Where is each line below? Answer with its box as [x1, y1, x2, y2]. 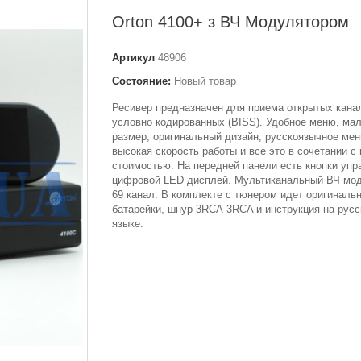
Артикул [112, 52, 155, 64]
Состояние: [112, 75, 171, 87]
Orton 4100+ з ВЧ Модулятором [112, 13, 349, 31]
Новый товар [174, 75, 236, 87]
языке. [112, 218, 143, 230]
